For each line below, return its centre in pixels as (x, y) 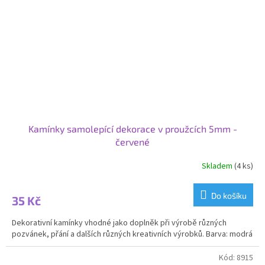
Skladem (218, 166)
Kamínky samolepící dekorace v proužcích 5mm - (132, 129)
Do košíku (229, 196)
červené (132, 142)
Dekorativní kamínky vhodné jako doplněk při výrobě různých (119, 223)
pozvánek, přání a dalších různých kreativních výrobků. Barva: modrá (132, 235)
